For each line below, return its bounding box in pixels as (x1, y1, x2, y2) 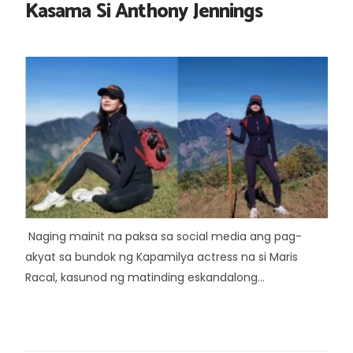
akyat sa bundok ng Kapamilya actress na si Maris (25, 249, 298, 265)
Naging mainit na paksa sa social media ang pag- (25, 229, 302, 244)
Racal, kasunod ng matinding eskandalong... (25, 269, 265, 285)
